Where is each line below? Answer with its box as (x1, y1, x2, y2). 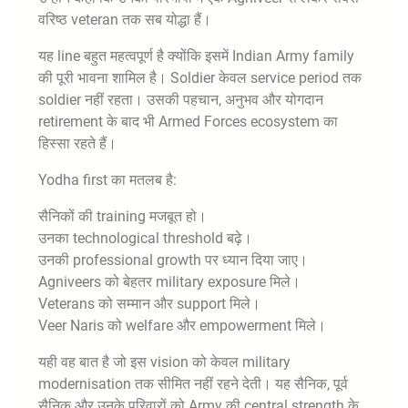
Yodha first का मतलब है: (38, 171, 177, 189)
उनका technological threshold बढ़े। (38, 229, 252, 248)
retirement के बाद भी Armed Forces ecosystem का (38, 113, 338, 131)
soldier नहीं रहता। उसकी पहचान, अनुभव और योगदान (38, 91, 323, 109)
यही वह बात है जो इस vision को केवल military (38, 353, 291, 372)
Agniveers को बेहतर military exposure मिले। (38, 273, 301, 291)
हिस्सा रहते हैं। (38, 135, 117, 153)
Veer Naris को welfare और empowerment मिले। (38, 317, 326, 335)
